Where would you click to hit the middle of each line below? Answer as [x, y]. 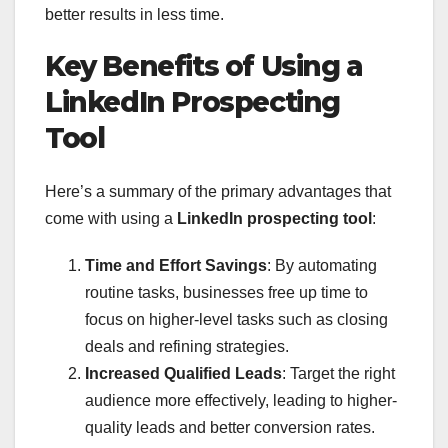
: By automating [322, 266]
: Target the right [338, 374]
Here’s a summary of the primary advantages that [218, 192]
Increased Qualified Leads [183, 374]
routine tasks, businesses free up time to [226, 293]
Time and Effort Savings [176, 266]
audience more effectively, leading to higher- [241, 401]
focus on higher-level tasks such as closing [236, 320]
